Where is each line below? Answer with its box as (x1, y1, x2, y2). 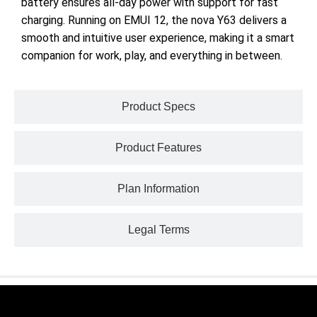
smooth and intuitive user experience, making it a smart (21, 31, 294, 45)
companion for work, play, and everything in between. (21, 49, 282, 63)
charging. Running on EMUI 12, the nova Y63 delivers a (21, 13, 287, 28)
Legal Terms (127, 224, 190, 236)
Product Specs (122, 100, 195, 113)
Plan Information (117, 183, 200, 195)
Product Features (115, 142, 202, 154)
